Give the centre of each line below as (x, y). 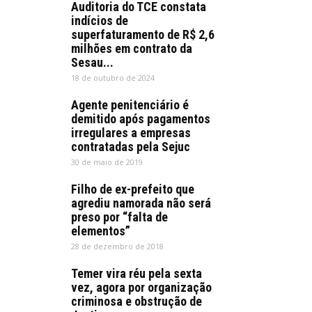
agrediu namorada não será (141, 203)
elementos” (101, 231)
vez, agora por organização (141, 287)
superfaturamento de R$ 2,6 (143, 34)
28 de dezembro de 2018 (117, 246)
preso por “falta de (119, 217)
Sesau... (92, 62)
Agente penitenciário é (130, 105)
